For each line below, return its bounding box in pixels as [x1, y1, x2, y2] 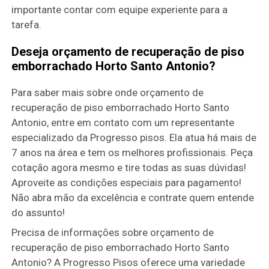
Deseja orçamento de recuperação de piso [11, 44, 245, 59]
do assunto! [11, 206, 65, 219]
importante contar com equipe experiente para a [11, 3, 228, 16]
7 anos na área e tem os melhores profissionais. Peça [11, 146, 253, 159]
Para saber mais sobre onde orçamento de [11, 86, 204, 98]
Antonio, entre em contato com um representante [11, 116, 235, 128]
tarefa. [11, 18, 42, 31]
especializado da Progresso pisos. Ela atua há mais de [11, 131, 257, 144]
